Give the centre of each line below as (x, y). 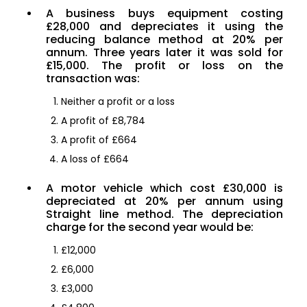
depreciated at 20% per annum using (164, 201)
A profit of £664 (99, 140)
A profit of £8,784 (103, 121)
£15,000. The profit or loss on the (164, 66)
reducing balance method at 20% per (164, 40)
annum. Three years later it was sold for (164, 53)
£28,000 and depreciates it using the (164, 27)
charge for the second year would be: (150, 228)
